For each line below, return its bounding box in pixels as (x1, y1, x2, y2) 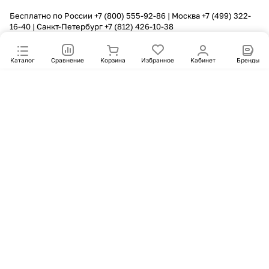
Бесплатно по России (10, 11, 94, 20)
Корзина (100, 56, 125, 64)
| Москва (166, 11, 202, 20)
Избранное (141, 56, 174, 64)
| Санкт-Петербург (31, 22, 104, 31)
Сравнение (51, 56, 84, 64)
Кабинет (190, 56, 216, 64)
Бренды (236, 56, 259, 64)
